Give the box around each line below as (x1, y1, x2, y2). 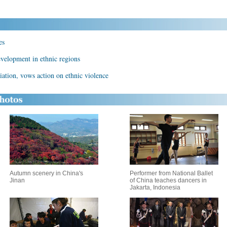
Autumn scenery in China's (9, 170, 83, 177)
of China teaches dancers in (130, 177, 207, 184)
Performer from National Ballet (130, 170, 213, 177)
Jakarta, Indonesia (130, 184, 180, 191)
